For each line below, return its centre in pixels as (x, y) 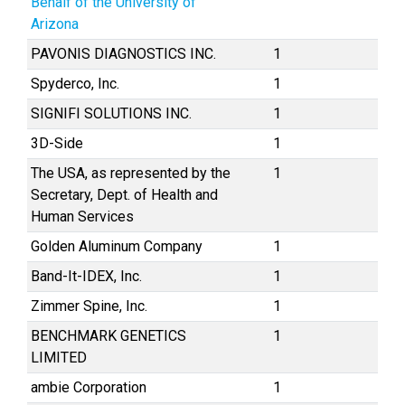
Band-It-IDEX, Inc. (86, 276)
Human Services (82, 217)
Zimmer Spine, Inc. (89, 306)
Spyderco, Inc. (75, 84)
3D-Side (57, 143)
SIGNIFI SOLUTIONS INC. (111, 113)
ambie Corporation (89, 387)
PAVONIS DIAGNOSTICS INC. (123, 54)
